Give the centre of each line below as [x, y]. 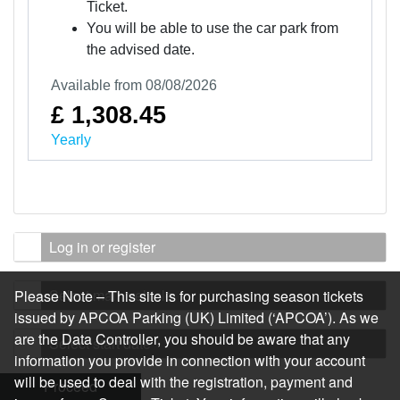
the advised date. [140, 49]
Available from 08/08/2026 [133, 85]
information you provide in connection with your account [190, 360]
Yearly [71, 139]
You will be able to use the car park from [212, 28]
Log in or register [102, 247]
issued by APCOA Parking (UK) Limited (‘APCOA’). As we [196, 317]
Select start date [100, 344]
